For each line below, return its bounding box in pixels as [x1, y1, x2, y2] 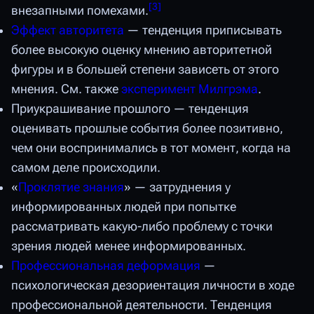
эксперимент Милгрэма [121, 82, 258, 97]
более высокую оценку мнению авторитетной [11, 43, 272, 57]
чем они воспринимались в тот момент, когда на [11, 141, 291, 156]
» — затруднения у [124, 180, 231, 195]
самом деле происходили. [11, 161, 161, 175]
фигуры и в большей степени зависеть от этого [11, 62, 279, 77]
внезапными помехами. [11, 4, 149, 18]
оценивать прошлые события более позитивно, [11, 121, 283, 136]
